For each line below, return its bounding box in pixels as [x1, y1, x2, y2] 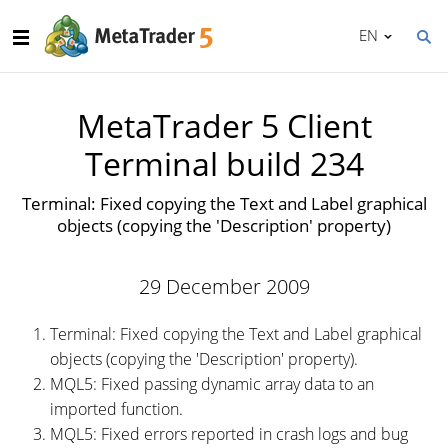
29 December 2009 [138, 273, 310, 300]
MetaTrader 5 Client [76, 104, 372, 147]
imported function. [50, 398, 183, 420]
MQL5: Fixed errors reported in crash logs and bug [50, 423, 408, 445]
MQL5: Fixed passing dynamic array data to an [50, 373, 374, 395]
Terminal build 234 [84, 142, 364, 185]
